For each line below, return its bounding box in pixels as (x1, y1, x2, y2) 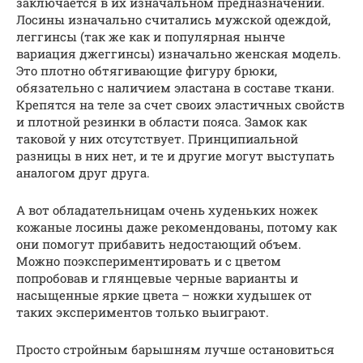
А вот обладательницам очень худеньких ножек (16, 201, 318, 218)
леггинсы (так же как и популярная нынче (16, 28, 285, 45)
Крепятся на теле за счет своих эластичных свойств (16, 96, 344, 113)
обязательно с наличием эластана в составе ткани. (16, 79, 335, 96)
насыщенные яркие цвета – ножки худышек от (16, 286, 312, 303)
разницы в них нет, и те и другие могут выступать (16, 147, 335, 164)
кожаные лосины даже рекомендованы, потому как (16, 218, 337, 235)
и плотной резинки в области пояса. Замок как (16, 113, 307, 130)
